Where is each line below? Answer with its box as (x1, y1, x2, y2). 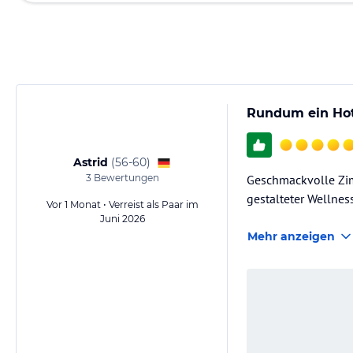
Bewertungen (91, 172, 159, 184)
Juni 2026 (99, 213, 145, 225)
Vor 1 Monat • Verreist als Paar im (46, 199, 199, 210)
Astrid (73, 155, 108, 169)
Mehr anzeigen (247, 229, 335, 243)
